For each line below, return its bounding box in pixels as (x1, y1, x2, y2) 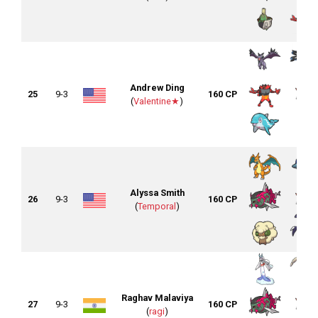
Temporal (137, 201, 176, 212)
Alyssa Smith (129, 187, 185, 199)
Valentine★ (133, 96, 180, 107)
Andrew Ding (129, 82, 185, 94)
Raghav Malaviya (121, 292, 193, 304)
